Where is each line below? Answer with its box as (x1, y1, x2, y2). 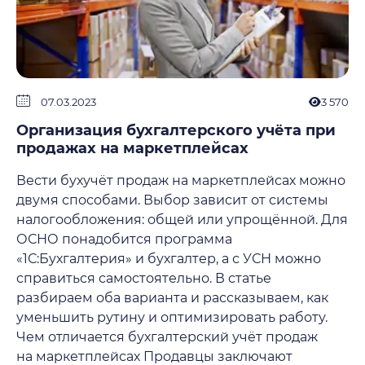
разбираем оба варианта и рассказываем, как (16, 290, 328, 306)
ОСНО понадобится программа (16, 231, 232, 247)
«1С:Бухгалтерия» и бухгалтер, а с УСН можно (16, 251, 321, 266)
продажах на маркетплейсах (16, 139, 248, 157)
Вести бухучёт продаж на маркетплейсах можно (16, 173, 345, 188)
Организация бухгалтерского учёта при (16, 121, 336, 139)
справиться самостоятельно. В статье (16, 270, 271, 286)
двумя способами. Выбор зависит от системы (16, 192, 328, 208)
